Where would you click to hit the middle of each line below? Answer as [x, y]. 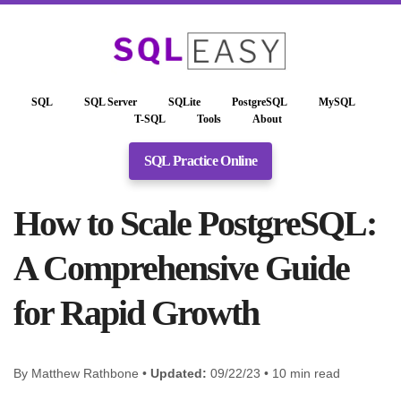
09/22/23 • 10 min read [273, 373]
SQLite [184, 102]
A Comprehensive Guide [181, 268]
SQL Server [111, 102]
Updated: [179, 373]
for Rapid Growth [136, 312]
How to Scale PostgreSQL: [195, 223]
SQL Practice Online [200, 160]
